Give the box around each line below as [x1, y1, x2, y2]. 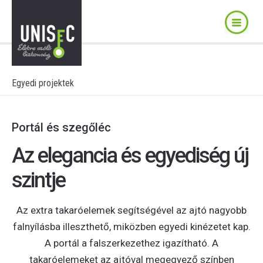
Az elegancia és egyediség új [12, 143, 248, 168]
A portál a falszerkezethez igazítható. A [45, 237, 218, 249]
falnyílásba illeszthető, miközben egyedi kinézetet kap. [12, 221, 251, 232]
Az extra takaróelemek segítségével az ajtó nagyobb [16, 204, 247, 216]
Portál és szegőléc [12, 120, 111, 134]
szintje [12, 168, 65, 193]
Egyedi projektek [12, 77, 74, 89]
